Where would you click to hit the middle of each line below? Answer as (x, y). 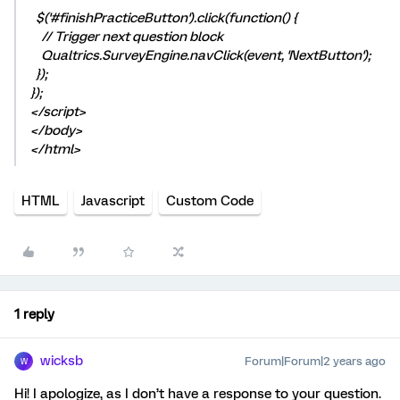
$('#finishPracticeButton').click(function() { (164, 18)
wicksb (62, 361)
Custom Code (210, 201)
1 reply (34, 314)
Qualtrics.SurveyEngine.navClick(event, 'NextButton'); (200, 55)
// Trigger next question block (127, 37)
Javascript (113, 201)
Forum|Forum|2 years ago (315, 361)
